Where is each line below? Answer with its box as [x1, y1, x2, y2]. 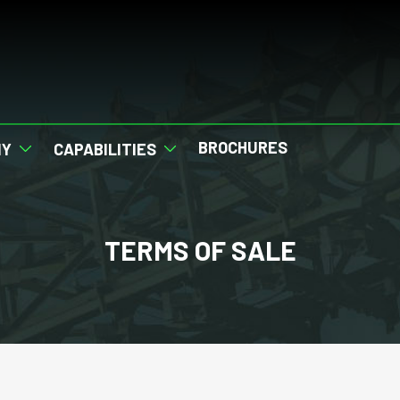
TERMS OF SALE [104, 234, 296, 266]
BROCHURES [198, 137, 287, 157]
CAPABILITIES [54, 139, 156, 160]
